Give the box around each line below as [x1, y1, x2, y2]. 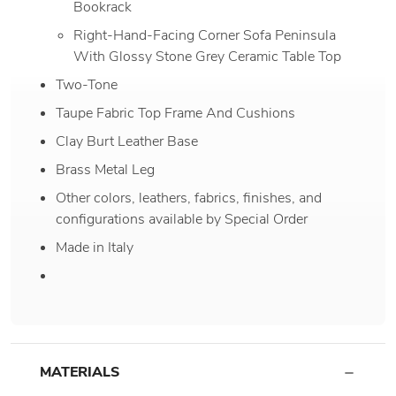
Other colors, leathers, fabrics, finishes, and [56, 187, 323, 208]
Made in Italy [56, 237, 134, 257]
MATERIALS [40, 362, 119, 382]
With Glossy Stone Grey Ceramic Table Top [72, 46, 341, 66]
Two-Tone [56, 74, 122, 95]
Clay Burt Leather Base [56, 131, 199, 151]
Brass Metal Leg [56, 159, 159, 179]
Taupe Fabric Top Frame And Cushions [56, 103, 296, 123]
